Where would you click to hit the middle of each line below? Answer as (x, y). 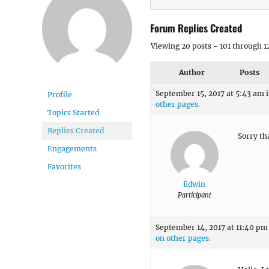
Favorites (64, 167)
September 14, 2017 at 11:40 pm (212, 227)
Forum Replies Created (196, 28)
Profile (60, 95)
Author (192, 72)
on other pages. (183, 238)
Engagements (72, 149)
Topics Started (73, 113)
